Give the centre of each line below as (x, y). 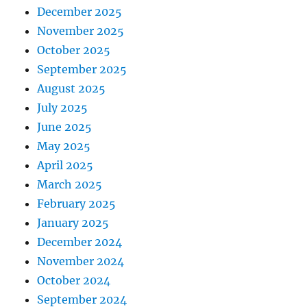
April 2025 (65, 165)
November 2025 (81, 31)
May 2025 (64, 146)
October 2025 (74, 50)
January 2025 (73, 223)
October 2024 (74, 281)
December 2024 (80, 242)
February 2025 (77, 204)
